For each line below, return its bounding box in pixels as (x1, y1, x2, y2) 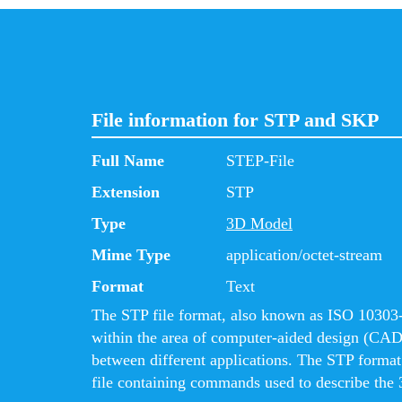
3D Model (226, 214, 293, 232)
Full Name (92, 152, 164, 170)
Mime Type (92, 246, 170, 264)
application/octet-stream (226, 246, 382, 264)
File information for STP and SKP (92, 109, 379, 131)
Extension (92, 183, 160, 201)
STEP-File (226, 152, 294, 170)
